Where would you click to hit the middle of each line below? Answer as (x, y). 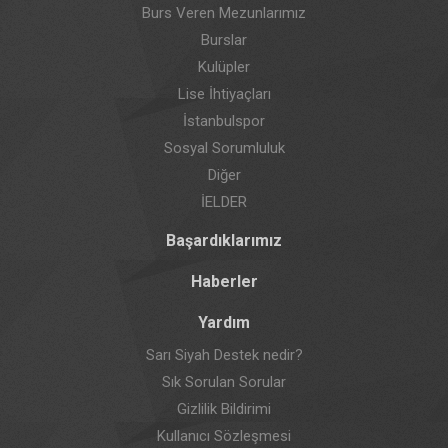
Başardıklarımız (224, 240)
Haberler (224, 281)
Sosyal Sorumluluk (224, 147)
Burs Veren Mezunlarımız (224, 12)
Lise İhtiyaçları (224, 93)
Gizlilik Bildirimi (224, 408)
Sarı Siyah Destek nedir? (224, 354)
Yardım (224, 322)
